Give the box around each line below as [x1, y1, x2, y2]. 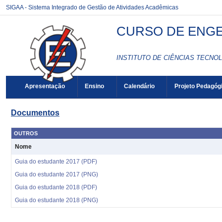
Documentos [11, 109, 59, 117]
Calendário [123, 83, 155, 90]
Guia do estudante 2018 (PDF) [15, 184, 97, 191]
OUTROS [14, 130, 38, 136]
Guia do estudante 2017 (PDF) [15, 158, 97, 165]
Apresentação [25, 83, 65, 90]
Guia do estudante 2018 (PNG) [15, 197, 98, 204]
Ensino [85, 83, 105, 90]
